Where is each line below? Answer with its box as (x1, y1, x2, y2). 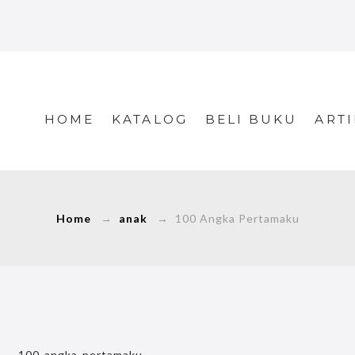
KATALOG (112, 112, 188, 127)
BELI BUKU (204, 112, 298, 127)
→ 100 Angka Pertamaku (147, 212, 300, 226)
